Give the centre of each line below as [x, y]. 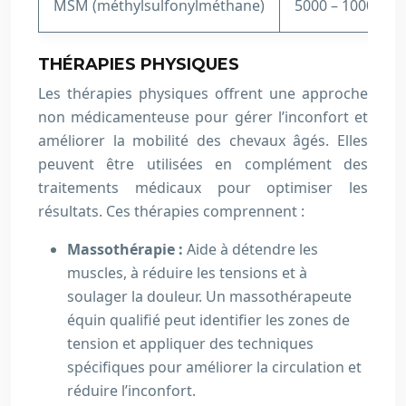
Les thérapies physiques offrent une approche [203, 93]
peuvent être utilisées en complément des [203, 164]
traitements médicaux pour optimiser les [203, 188]
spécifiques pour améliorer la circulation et [214, 367]
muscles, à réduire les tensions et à [187, 273]
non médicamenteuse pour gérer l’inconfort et [203, 117]
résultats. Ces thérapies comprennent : [171, 211]
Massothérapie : [127, 249]
